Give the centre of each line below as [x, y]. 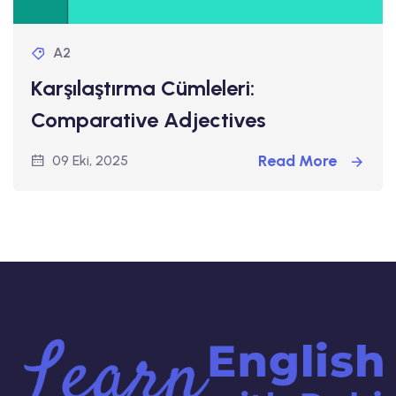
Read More [299, 160]
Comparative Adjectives [148, 119]
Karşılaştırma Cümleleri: [143, 88]
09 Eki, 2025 [90, 160]
